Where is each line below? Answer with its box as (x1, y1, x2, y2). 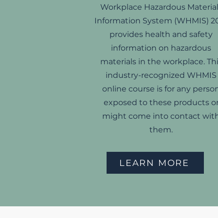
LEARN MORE (119, 157, 189, 168)
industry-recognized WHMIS (106, 71, 217, 80)
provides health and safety (109, 30, 213, 39)
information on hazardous (111, 43, 211, 53)
